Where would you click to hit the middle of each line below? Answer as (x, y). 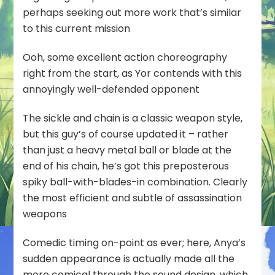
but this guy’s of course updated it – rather (126, 134)
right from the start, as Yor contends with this (133, 73)
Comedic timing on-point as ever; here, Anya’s (134, 242)
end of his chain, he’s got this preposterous (126, 166)
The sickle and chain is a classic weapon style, (133, 118)
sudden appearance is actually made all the (129, 258)
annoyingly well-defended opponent (111, 89)
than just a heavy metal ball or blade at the (127, 150)
